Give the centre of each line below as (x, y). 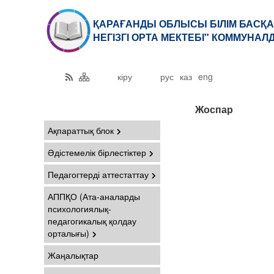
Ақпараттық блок (81, 130)
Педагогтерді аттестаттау (98, 174)
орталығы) (68, 233)
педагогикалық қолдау (92, 221)
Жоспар (214, 109)
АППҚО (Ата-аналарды (94, 196)
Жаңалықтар (73, 255)
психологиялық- (80, 209)
